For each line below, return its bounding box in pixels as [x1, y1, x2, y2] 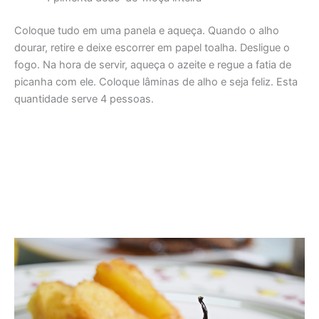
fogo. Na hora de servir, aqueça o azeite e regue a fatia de [14, 58, 291, 72]
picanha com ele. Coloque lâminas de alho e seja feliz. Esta [14, 75, 298, 89]
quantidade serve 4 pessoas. [14, 93, 154, 106]
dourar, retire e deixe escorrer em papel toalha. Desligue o [14, 41, 290, 55]
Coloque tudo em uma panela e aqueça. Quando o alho [14, 24, 279, 38]
